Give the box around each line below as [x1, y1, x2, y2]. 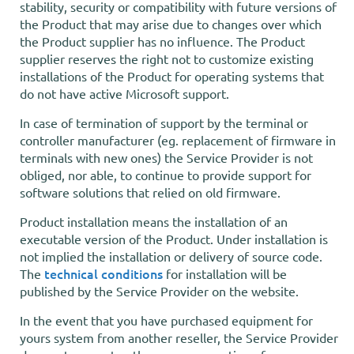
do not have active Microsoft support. [20, 85, 229, 101]
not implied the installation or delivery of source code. [20, 248, 322, 264]
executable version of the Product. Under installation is [20, 231, 328, 247]
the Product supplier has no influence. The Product [20, 33, 305, 49]
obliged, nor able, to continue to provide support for [20, 167, 311, 183]
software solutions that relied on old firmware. [20, 184, 281, 200]
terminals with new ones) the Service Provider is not [20, 149, 313, 165]
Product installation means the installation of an [20, 213, 288, 229]
